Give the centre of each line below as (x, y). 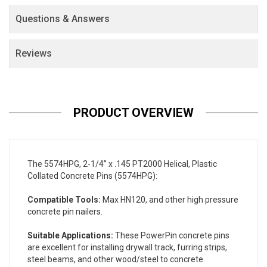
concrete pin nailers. (65, 212)
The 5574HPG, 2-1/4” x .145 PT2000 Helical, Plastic (122, 164)
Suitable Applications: (70, 236)
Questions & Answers (63, 19)
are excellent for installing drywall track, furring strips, (127, 248)
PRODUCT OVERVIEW (133, 113)
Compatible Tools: (64, 200)
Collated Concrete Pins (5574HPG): (92, 176)
